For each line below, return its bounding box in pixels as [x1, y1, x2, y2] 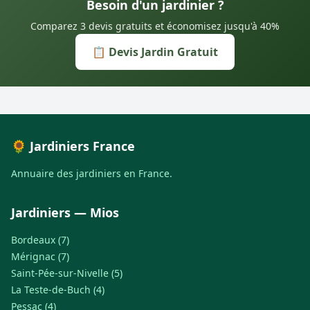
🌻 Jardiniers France [11, 137, 135, 154]
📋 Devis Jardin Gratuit [92, 44, 218, 60]
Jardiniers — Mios [11, 203, 119, 221]
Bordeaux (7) [11, 232, 69, 246]
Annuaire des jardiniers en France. [11, 166, 172, 180]
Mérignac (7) [11, 249, 69, 263]
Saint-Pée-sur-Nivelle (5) [11, 266, 122, 280]
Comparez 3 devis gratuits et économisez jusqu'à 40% [30, 19, 280, 33]
